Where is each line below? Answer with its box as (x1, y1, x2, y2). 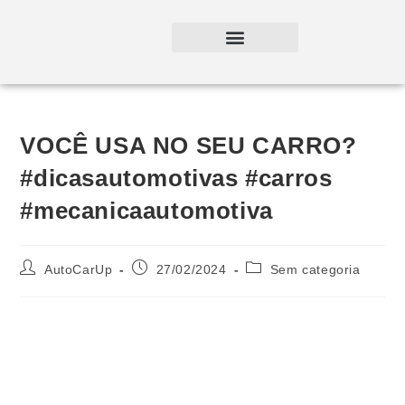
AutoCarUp (44, 261, 113, 277)
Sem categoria (269, 261, 361, 277)
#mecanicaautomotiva (20, 196, 273, 224)
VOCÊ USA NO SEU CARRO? (20, 131, 357, 159)
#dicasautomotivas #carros (20, 164, 333, 192)
